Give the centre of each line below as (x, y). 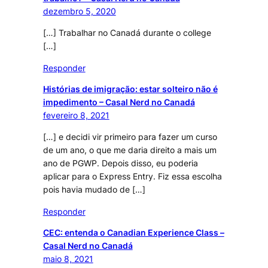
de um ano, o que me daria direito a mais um (130, 150)
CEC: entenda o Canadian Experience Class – (133, 233)
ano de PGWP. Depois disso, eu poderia (120, 163)
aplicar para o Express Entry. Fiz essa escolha (132, 176)
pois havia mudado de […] (94, 190)
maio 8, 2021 (68, 259)
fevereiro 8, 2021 (76, 115)
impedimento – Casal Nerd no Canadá (119, 102)
